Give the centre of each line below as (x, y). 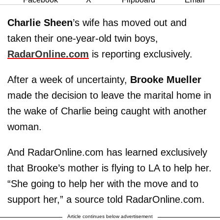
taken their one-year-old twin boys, (83, 38)
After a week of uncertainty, (69, 80)
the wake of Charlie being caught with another (107, 111)
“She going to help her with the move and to (103, 184)
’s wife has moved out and (130, 23)
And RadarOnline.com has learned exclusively (107, 152)
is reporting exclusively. (141, 54)
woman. (25, 127)
